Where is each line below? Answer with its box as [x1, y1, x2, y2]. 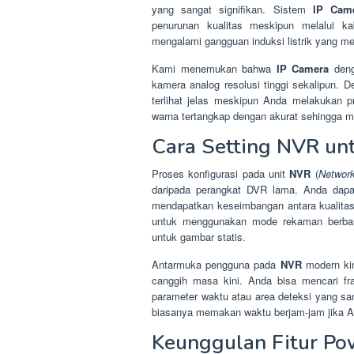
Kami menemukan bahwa [152, 60, 277, 76]
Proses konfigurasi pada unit [152, 165, 290, 181]
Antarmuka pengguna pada [152, 256, 281, 272]
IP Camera [276, 60, 330, 76]
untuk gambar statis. [152, 228, 246, 244]
